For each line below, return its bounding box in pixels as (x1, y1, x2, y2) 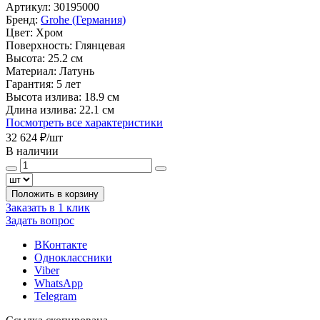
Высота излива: (6, 90, 81, 103)
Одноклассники (34, 251, 112, 264)
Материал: (6, 64, 56, 77)
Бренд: (6, 13, 38, 26)
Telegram (34, 289, 76, 302)
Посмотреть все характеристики (6, 116, 163, 129)
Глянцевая (75, 39, 125, 51)
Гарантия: (6, 77, 54, 90)
